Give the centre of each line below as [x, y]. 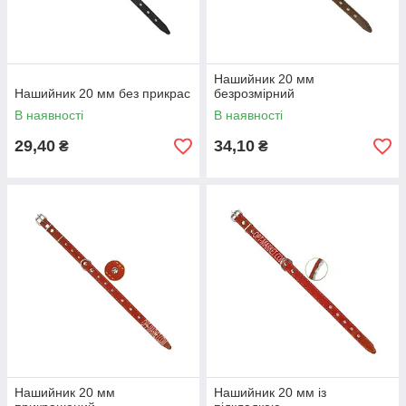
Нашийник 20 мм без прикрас [102, 93]
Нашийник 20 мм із [270, 392]
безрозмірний [254, 93]
